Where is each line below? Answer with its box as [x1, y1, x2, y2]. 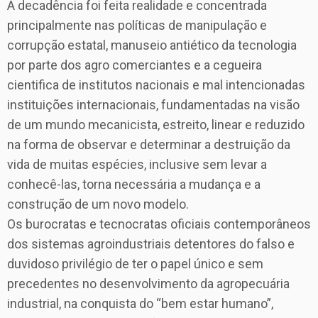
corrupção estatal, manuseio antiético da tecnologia [7, 38, 297, 53]
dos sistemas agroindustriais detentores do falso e [7, 236, 295, 252]
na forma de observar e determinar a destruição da [7, 137, 290, 153]
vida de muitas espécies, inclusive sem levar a [7, 157, 267, 172]
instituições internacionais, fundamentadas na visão [7, 97, 300, 113]
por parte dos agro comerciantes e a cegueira [7, 57, 262, 73]
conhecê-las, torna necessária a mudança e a [7, 177, 261, 192]
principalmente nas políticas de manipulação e [7, 18, 267, 33]
